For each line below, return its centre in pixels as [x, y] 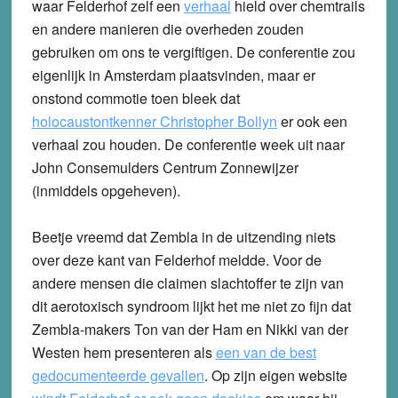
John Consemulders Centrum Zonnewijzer [165, 167]
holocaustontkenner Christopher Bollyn [154, 121]
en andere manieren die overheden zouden [167, 28]
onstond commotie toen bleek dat [135, 98]
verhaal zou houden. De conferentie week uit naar [188, 144]
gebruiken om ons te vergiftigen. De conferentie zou [193, 52]
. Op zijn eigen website [275, 375]
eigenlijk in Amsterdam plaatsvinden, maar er [173, 75]
